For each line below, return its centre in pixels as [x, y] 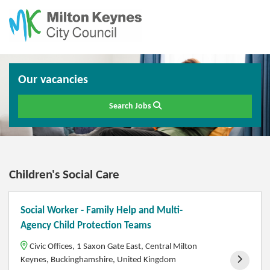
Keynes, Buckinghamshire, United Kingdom [99, 259]
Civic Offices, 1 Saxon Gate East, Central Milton [114, 246]
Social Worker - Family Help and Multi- [102, 211]
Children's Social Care [64, 175]
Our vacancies [53, 80]
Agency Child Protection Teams [86, 226]
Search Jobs [131, 106]
